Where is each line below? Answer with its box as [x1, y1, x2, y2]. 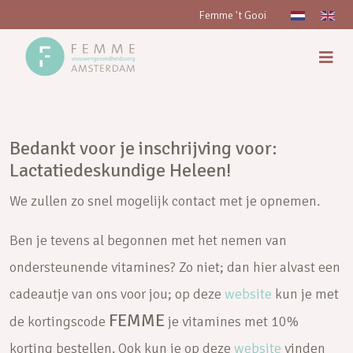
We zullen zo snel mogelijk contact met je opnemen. [9, 192, 320, 210]
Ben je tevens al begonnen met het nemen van [9, 232, 287, 249]
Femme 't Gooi [199, 9, 266, 22]
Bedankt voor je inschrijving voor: [9, 136, 277, 160]
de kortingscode [9, 313, 109, 330]
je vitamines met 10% [165, 313, 299, 330]
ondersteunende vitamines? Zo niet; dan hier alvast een [9, 258, 340, 276]
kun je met [272, 285, 339, 303]
